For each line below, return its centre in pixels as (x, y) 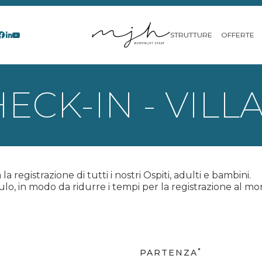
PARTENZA (169, 253)
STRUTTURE (192, 35)
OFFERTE (238, 35)
